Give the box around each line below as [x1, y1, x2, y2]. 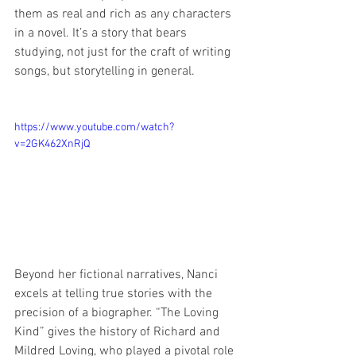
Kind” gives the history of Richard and [14, 323, 223, 340]
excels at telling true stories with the [14, 285, 215, 302]
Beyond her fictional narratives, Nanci [14, 266, 221, 283]
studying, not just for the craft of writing [14, 44, 234, 60]
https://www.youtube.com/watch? [14, 120, 174, 134]
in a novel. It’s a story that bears [14, 25, 190, 41]
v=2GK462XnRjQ [14, 137, 91, 151]
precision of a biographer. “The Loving [14, 304, 222, 321]
